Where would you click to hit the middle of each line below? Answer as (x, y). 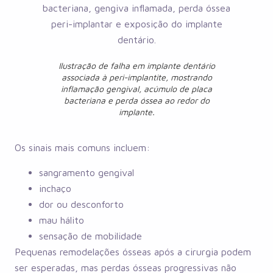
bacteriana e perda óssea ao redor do (136, 101)
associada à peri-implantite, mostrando (136, 77)
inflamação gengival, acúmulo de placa (136, 89)
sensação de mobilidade (90, 236)
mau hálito (62, 220)
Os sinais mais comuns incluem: (82, 148)
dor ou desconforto (81, 204)
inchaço (55, 188)
